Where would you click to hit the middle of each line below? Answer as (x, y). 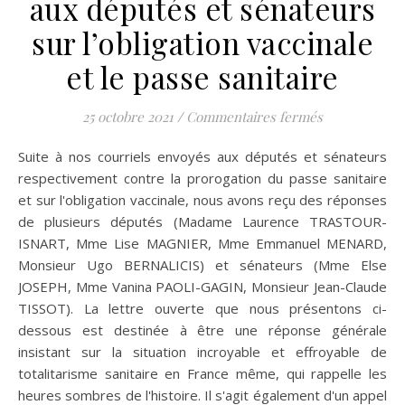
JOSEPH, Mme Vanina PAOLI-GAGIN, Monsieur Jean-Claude (202, 287)
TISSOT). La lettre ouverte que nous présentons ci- (202, 309)
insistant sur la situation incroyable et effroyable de (202, 352)
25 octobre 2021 (128, 117)
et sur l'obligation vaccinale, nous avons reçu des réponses (202, 200)
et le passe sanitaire (202, 77)
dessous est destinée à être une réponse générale (202, 330)
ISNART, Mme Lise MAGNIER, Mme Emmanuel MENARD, (202, 244)
